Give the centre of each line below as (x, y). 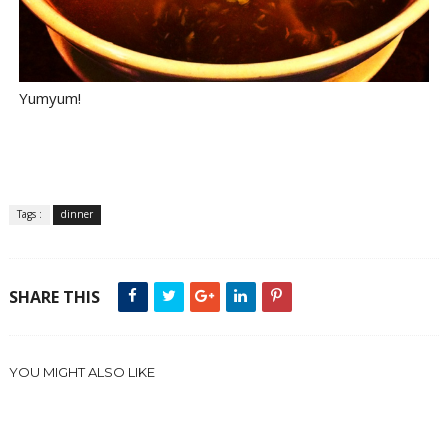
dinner (76, 214)
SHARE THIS (54, 297)
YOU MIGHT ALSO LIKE (81, 372)
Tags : (29, 214)
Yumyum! (49, 98)
